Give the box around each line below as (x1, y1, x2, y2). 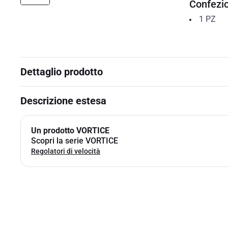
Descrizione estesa (20, 95, 106, 107)
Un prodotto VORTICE (31, 126, 109, 135)
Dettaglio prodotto (20, 66, 103, 78)
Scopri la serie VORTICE (31, 136, 118, 146)
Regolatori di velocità (31, 147, 100, 155)
